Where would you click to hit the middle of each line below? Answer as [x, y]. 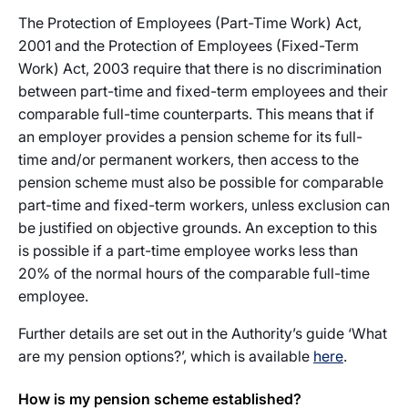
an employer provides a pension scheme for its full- [190, 137]
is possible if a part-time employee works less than [188, 250]
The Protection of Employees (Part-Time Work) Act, [190, 23]
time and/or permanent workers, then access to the [189, 159]
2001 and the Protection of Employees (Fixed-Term [189, 46]
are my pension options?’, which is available [166, 356]
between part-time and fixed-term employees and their [203, 91]
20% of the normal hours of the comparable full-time [194, 273]
